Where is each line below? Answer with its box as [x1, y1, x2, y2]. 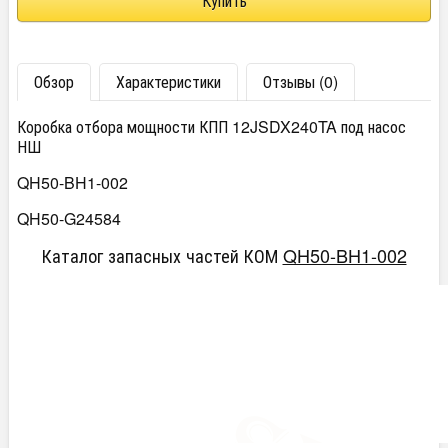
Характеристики [116, 70, 221, 94]
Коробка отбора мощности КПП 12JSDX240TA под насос [17, 115, 406, 139]
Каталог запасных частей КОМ [41, 242, 283, 269]
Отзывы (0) [263, 70, 338, 94]
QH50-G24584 [17, 207, 121, 231]
